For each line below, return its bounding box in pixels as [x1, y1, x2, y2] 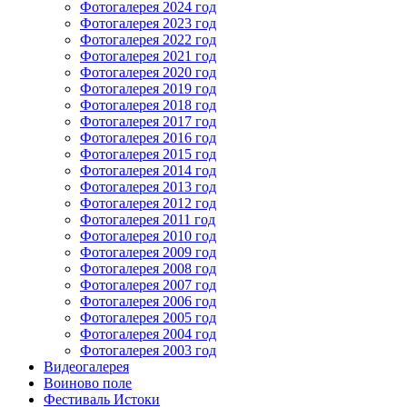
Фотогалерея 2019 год [80, 80, 216, 96]
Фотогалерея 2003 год [80, 342, 216, 358]
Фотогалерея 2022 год [80, 31, 216, 47]
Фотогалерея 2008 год [80, 260, 216, 276]
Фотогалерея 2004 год [80, 325, 216, 342]
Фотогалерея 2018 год [80, 96, 216, 113]
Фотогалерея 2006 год [80, 293, 216, 309]
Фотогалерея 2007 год [80, 276, 216, 293]
